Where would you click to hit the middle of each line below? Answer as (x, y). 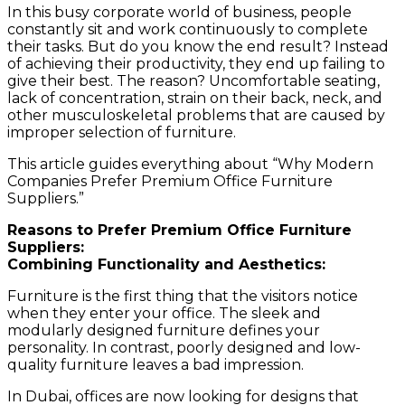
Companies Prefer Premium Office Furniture (170, 181)
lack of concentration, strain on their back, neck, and (195, 98)
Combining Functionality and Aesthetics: (166, 264)
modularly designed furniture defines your (164, 330)
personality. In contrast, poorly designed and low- (184, 347)
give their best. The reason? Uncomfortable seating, (193, 80)
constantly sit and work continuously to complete (188, 29)
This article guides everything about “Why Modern (190, 164)
